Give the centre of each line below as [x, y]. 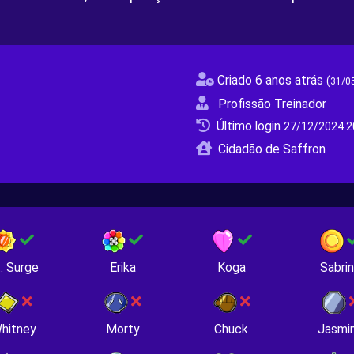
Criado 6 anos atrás [271, 80]
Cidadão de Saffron [271, 149]
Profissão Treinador [272, 104]
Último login [250, 126]
